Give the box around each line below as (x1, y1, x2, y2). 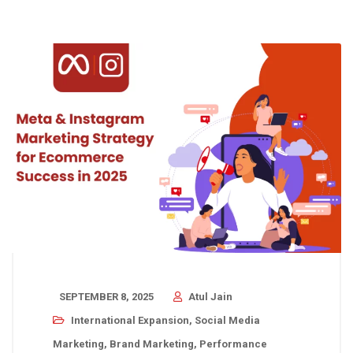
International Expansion (71, 314, 189, 326)
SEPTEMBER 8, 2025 (59, 290, 154, 303)
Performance (199, 337, 267, 350)
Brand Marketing (110, 337, 194, 350)
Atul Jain (188, 290, 232, 303)
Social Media (195, 314, 260, 326)
